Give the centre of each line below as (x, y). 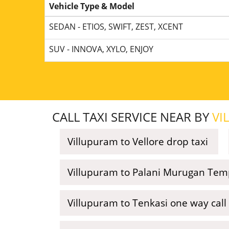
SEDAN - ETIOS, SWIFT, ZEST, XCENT (116, 27)
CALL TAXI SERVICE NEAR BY (132, 117)
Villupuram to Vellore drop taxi (138, 142)
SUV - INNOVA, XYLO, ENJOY (101, 49)
